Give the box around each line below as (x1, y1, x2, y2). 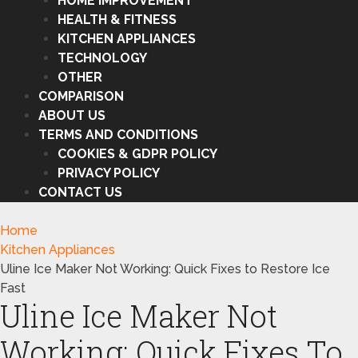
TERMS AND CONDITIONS (38, 127, 198, 142)
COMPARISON (38, 89, 124, 104)
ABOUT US (38, 108, 105, 123)
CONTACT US (38, 185, 122, 200)
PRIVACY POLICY (58, 165, 160, 181)
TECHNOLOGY (58, 50, 147, 66)
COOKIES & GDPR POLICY (58, 146, 217, 161)
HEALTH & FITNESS (58, 12, 177, 27)
